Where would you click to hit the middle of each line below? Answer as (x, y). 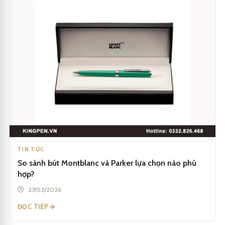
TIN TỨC (31, 149)
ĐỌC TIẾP (34, 207)
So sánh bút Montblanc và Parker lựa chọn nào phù (107, 163)
